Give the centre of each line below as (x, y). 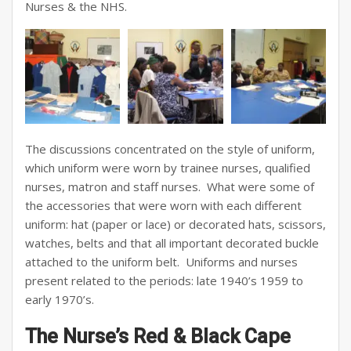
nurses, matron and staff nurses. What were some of (170, 187)
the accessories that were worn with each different (163, 206)
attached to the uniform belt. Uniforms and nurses (161, 262)
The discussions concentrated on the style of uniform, (170, 149)
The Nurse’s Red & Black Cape (158, 337)
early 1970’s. (60, 300)
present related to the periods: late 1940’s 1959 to (164, 281)
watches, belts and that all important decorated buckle (172, 243)
